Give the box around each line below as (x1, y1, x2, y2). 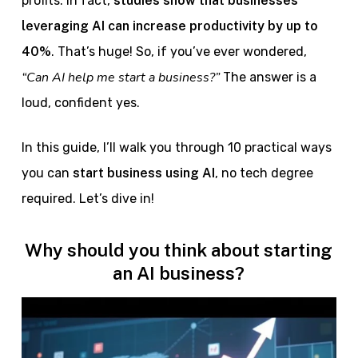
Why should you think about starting (25, 239, 333, 261)
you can (21, 165, 73, 181)
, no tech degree (214, 165, 313, 181)
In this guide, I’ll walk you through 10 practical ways (21, 140, 332, 155)
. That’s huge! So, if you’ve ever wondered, (50, 44, 307, 59)
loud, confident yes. (21, 95, 140, 110)
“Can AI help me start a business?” (21, 69, 220, 86)
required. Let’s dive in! (21, 191, 154, 206)
